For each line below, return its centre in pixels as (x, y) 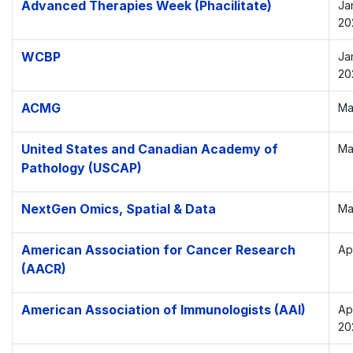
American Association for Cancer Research (158, 250)
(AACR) (43, 269)
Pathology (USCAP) (81, 168)
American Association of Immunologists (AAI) (163, 310)
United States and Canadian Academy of (149, 149)
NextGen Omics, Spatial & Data (118, 209)
